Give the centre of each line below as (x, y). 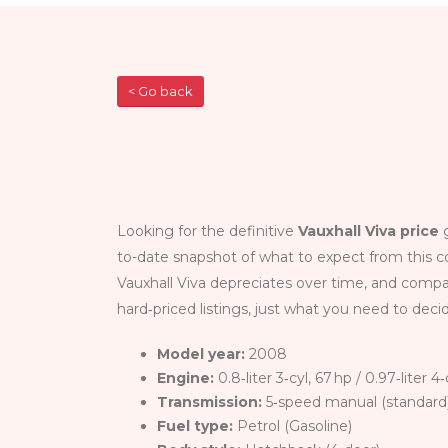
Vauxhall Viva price (368, 231)
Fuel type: (195, 426)
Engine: (185, 378)
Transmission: (209, 402)
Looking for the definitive (207, 231)
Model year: (201, 354)
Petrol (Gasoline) (292, 426)
